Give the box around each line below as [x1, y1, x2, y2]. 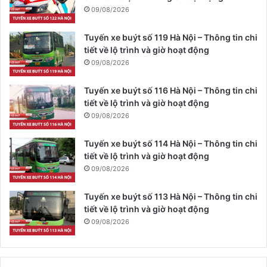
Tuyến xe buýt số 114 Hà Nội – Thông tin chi [84, 138, 257, 149]
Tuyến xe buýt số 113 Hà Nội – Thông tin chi [84, 191, 257, 202]
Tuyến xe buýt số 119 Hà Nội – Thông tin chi [84, 32, 257, 43]
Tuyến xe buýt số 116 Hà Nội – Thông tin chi [84, 85, 257, 96]
